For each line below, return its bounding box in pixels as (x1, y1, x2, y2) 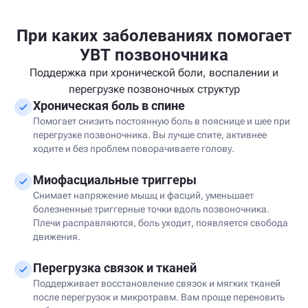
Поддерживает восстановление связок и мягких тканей (33, 278, 280, 289)
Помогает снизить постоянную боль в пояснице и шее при (33, 115, 290, 126)
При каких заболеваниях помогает (16, 26, 292, 45)
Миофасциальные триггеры (33, 173, 197, 187)
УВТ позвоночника (80, 45, 228, 65)
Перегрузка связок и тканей (33, 261, 197, 275)
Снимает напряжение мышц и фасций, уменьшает (33, 190, 254, 201)
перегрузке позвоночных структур (68, 82, 240, 96)
